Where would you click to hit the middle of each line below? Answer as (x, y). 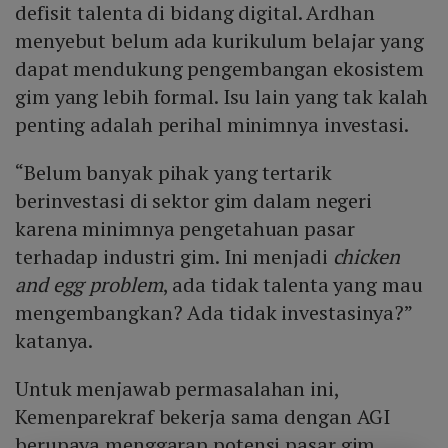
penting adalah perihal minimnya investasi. (214, 125)
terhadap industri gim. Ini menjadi (174, 257)
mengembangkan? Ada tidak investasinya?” (214, 313)
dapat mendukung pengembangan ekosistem (220, 69)
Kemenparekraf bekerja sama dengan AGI (203, 417)
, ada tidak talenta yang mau (292, 285)
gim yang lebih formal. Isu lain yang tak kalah (222, 97)
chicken (366, 257)
